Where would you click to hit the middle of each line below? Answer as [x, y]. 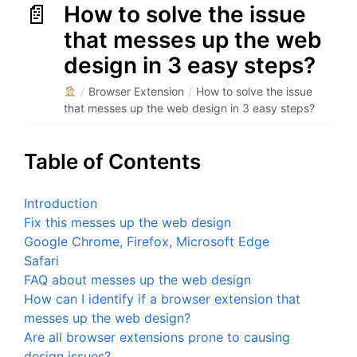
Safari [41, 261]
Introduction [61, 203]
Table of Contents [112, 161]
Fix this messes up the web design [127, 222]
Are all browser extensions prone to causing [157, 337]
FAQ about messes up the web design [137, 280]
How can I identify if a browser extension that [162, 299]
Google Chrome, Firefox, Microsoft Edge [147, 241]
